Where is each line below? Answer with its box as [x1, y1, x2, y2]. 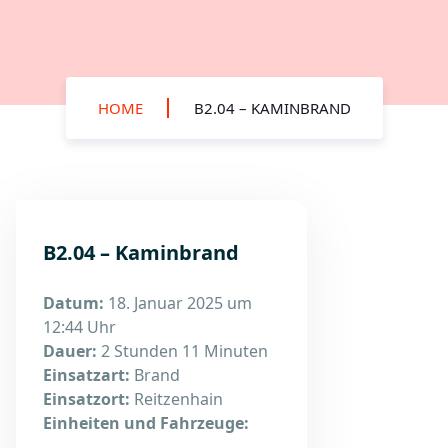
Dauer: [43, 340, 97, 362]
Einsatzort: [43, 388, 130, 410]
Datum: [43, 292, 104, 314]
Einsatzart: [43, 364, 130, 386]
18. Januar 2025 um [104, 292, 252, 314]
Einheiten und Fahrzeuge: [43, 412, 249, 434]
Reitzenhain [130, 388, 223, 410]
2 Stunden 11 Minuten [97, 340, 268, 362]
